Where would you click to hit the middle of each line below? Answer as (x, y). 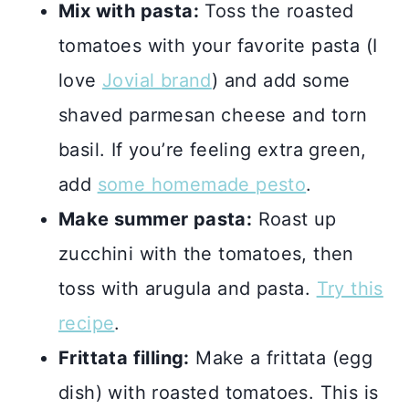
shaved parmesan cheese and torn (213, 115)
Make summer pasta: (156, 220)
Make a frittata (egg (281, 358)
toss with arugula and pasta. (188, 289)
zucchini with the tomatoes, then (206, 254)
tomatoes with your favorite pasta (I (218, 46)
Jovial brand (157, 81)
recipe (87, 324)
